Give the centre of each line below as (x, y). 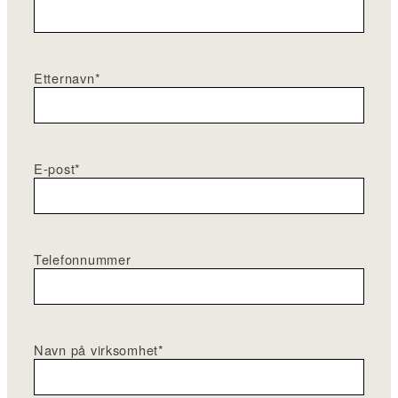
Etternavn (64, 77)
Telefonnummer (83, 259)
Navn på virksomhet (96, 349)
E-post (55, 168)
